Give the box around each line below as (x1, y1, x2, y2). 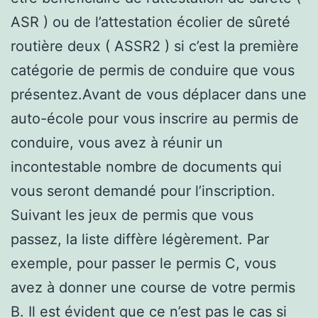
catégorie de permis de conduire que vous (11, 61, 295, 79)
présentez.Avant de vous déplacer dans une (11, 85, 307, 103)
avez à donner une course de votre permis (11, 278, 295, 296)
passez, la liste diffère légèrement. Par (11, 230, 269, 248)
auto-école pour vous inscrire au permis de (11, 109, 299, 127)
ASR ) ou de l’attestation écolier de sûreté (11, 13, 290, 31)
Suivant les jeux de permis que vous (11, 206, 253, 224)
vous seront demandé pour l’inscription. (11, 182, 275, 199)
